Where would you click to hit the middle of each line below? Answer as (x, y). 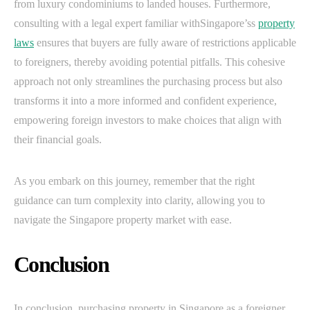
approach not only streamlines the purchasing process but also (148, 82)
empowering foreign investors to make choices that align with (148, 120)
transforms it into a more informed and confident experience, (145, 101)
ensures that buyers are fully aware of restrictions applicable (165, 43)
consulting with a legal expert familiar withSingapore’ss (136, 24)
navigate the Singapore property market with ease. (123, 220)
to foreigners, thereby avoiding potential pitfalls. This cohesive (149, 62)
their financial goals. (58, 140)
